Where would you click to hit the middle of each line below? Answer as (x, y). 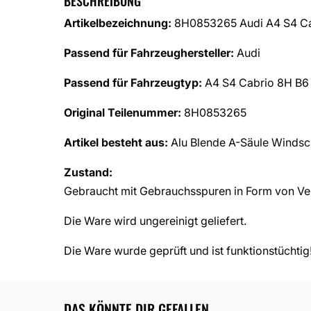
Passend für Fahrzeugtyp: (133, 83)
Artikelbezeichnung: (118, 23)
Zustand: (88, 173)
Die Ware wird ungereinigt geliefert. (155, 221)
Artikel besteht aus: (117, 143)
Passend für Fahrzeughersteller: (149, 53)
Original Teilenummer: (123, 113)
